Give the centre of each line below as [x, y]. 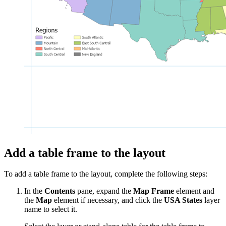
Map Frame [154, 191]
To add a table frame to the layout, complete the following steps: [106, 174]
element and [194, 191]
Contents [60, 191]
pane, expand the [104, 191]
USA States [183, 200]
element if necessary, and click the [108, 200]
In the [34, 191]
